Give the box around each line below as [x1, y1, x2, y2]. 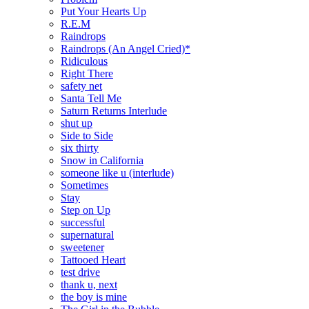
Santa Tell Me [61, 92, 121, 104]
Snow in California [61, 154, 143, 166]
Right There [61, 67, 113, 79]
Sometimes [61, 179, 108, 191]
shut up [61, 117, 92, 129]
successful [61, 216, 105, 228]
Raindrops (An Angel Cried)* [61, 42, 190, 54]
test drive [61, 266, 100, 278]
